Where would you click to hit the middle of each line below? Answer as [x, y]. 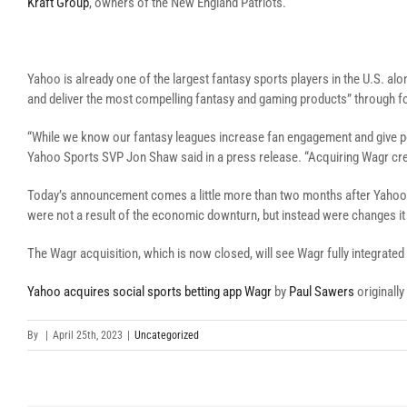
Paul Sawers [322, 292]
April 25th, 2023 [88, 335]
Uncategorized [167, 335]
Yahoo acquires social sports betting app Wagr [149, 292]
